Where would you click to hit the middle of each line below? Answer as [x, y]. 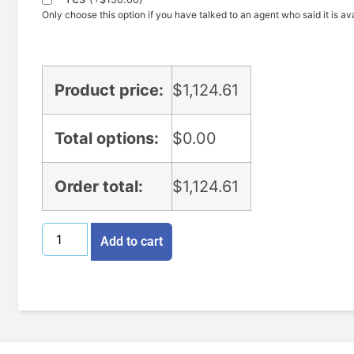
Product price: [109, 90]
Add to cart [132, 241]
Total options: [107, 138]
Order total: [99, 186]
